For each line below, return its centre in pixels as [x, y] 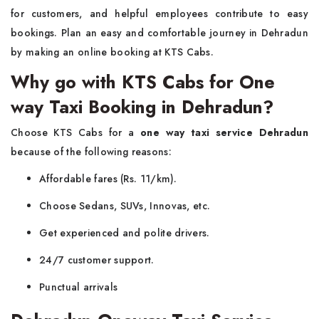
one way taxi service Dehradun [224, 132]
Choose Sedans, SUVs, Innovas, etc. [125, 205]
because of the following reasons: [91, 151]
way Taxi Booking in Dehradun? [142, 106]
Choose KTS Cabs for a [76, 132]
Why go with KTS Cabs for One [143, 82]
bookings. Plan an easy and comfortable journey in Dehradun [159, 32]
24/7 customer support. [97, 260]
